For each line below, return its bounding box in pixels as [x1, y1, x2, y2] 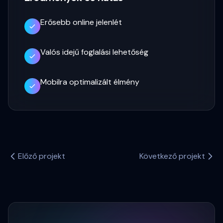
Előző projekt [18, 151, 65, 161]
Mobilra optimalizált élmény [40, 77, 139, 87]
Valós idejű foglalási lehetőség [40, 47, 148, 57]
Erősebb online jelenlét [40, 17, 122, 27]
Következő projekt [139, 151, 205, 161]
